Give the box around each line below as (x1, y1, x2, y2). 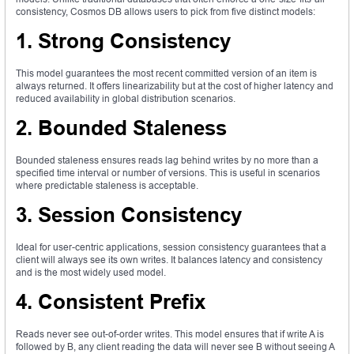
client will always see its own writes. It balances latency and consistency (16, 254, 322, 266)
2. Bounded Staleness (16, 116, 227, 141)
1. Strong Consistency (16, 29, 231, 54)
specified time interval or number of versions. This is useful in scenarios (16, 167, 320, 179)
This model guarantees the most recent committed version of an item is (16, 67, 317, 80)
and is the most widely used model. (16, 266, 166, 279)
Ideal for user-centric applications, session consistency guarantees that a (16, 241, 326, 254)
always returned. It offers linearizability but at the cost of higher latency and (16, 80, 333, 92)
